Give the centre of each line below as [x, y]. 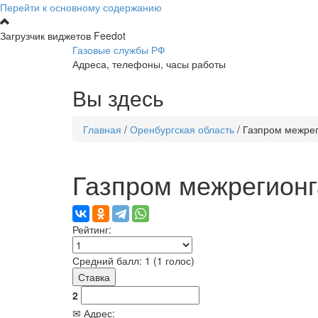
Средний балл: [109, 261]
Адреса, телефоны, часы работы [149, 64]
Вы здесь [118, 98]
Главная [102, 129]
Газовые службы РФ [119, 50]
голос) [179, 261]
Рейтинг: [93, 229]
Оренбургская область [182, 129]
